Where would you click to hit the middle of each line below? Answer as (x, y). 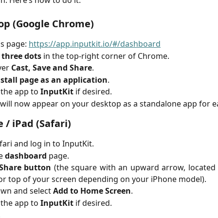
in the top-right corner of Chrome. (105, 56)
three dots (21, 56)
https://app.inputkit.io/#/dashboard (95, 44)
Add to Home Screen (92, 191)
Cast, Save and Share (52, 68)
